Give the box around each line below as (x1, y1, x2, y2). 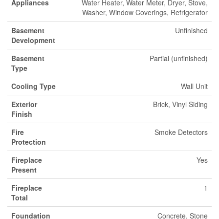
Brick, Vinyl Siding (153, 99, 208, 109)
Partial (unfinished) (150, 53, 208, 64)
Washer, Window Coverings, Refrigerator (82, 7, 208, 18)
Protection (11, 137, 46, 147)
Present (11, 165, 37, 175)
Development (11, 35, 55, 45)
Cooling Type (11, 81, 56, 91)
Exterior (11, 99, 37, 109)
